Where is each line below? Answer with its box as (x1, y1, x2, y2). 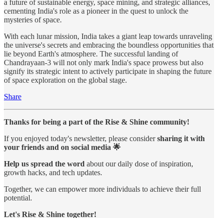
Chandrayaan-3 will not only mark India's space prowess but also (4, 58, 203, 67)
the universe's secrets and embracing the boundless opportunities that (4, 40, 214, 49)
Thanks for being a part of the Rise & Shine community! (4, 117, 189, 126)
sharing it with (157, 134, 205, 143)
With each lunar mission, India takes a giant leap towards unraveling (4, 32, 212, 40)
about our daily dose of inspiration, (85, 159, 193, 168)
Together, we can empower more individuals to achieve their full (4, 184, 201, 193)
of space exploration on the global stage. (4, 75, 127, 84)
